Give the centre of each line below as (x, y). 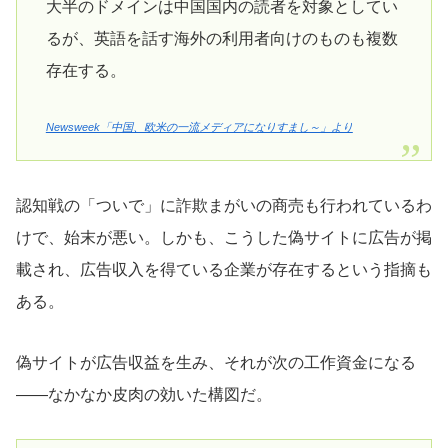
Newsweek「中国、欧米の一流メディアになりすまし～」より (199, 126)
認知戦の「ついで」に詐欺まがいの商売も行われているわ (224, 205)
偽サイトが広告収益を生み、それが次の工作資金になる (216, 362)
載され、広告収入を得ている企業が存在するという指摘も (224, 269)
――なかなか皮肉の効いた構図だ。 (144, 394)
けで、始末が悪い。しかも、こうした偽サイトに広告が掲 (224, 237)
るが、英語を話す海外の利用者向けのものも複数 (221, 38)
